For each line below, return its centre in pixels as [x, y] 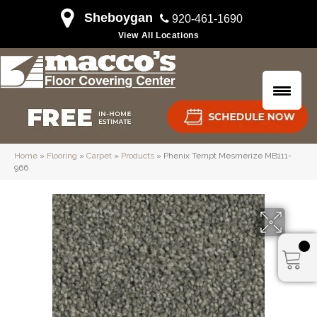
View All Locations [158, 35]
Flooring [62, 156]
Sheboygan [118, 17]
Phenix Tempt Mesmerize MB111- [227, 156]
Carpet [99, 156]
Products [138, 156]
